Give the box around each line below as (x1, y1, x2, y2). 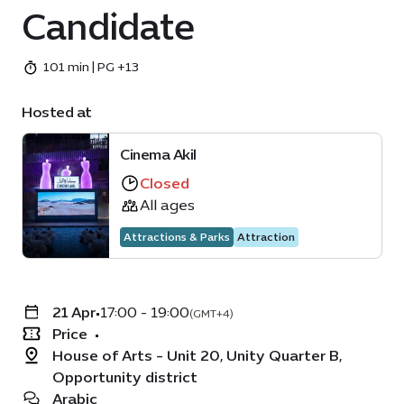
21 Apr (52, 304, 96, 321)
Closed (140, 175, 189, 192)
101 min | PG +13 (43, 60, 139, 75)
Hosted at (22, 104, 92, 121)
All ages (140, 197, 195, 214)
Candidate (22, 5, 194, 49)
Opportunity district (52, 369, 197, 386)
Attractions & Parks (124, 231, 230, 243)
